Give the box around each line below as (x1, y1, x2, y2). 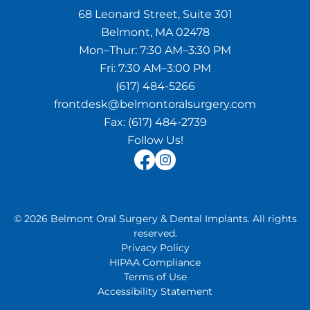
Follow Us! (127, 134, 183, 147)
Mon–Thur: (79, 44, 140, 57)
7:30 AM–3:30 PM (140, 44, 231, 57)
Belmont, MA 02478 (100, 26, 210, 39)
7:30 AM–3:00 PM (118, 62, 211, 75)
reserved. (133, 227, 177, 239)
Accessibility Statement (98, 285, 212, 298)
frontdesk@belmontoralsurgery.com (54, 98, 256, 111)
